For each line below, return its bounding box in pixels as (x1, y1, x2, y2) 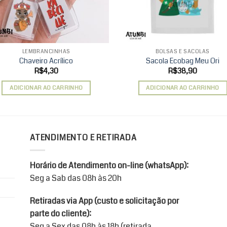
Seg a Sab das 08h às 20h (29, 172, 122, 184)
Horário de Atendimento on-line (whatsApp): (29, 159, 188, 171)
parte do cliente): (29, 208, 91, 220)
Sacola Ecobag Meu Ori (146, 56, 220, 67)
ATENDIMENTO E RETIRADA (29, 132, 137, 144)
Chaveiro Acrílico (19, 56, 73, 67)
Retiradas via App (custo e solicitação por (29, 195, 179, 207)
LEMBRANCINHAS (22, 47, 70, 55)
